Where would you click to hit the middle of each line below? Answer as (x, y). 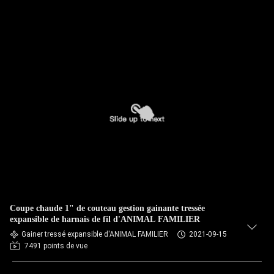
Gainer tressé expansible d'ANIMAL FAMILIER (95, 234)
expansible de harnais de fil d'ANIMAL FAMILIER (105, 219)
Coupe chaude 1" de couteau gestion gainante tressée (107, 208)
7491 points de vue (56, 246)
